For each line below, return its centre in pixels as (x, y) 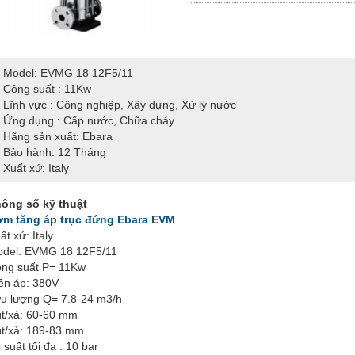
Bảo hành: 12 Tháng (55, 152)
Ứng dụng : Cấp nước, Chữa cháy (89, 120)
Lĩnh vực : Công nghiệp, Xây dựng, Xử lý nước (120, 104)
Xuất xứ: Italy (36, 168)
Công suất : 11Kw (47, 88)
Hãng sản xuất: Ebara (58, 136)
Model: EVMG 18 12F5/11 (68, 73)
